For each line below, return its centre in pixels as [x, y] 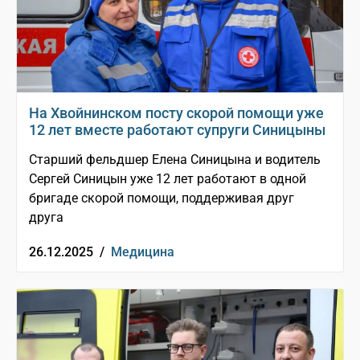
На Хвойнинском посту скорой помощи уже [176, 113]
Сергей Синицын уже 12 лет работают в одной [168, 179]
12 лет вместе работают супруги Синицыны [177, 130]
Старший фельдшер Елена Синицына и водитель [175, 160]
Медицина [143, 252]
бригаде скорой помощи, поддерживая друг [162, 198]
